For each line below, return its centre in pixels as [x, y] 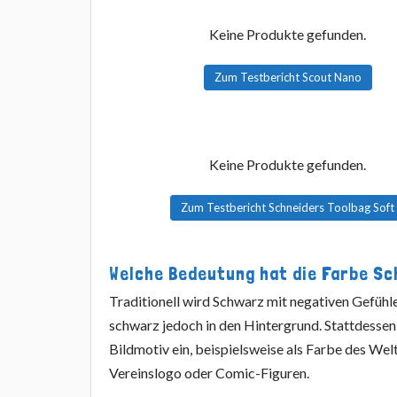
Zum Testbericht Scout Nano [288, 77]
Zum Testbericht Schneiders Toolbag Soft [288, 207]
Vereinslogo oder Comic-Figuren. [210, 373]
